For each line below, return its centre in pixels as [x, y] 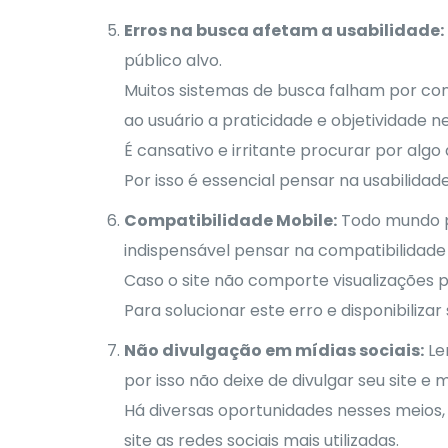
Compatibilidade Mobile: [230, 220]
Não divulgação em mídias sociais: [273, 350]
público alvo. [172, 60]
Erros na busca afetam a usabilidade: [283, 30]
